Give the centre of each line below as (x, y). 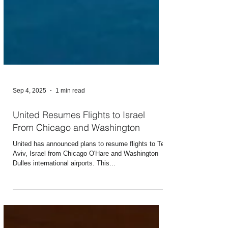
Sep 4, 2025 (30, 113)
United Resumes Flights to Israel (79, 137)
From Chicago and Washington (76, 150)
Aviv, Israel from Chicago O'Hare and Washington (85, 176)
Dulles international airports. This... (64, 186)
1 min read (70, 113)
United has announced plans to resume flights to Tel (89, 166)
